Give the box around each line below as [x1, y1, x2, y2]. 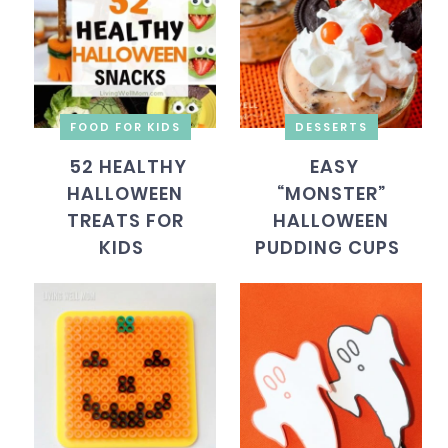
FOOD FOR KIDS [69, 118, 181, 135]
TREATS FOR [66, 207, 184, 233]
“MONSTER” [276, 180, 386, 206]
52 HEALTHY [69, 153, 188, 179]
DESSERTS [294, 118, 368, 135]
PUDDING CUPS [255, 234, 401, 260]
